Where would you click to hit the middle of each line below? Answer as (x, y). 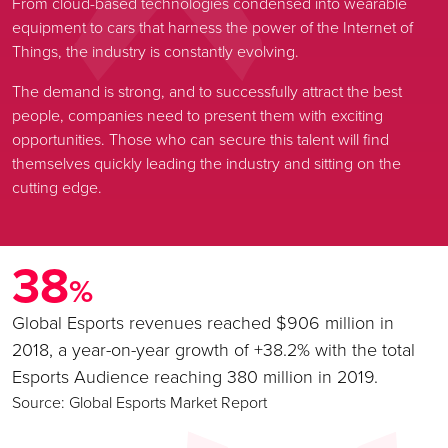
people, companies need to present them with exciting (197, 115)
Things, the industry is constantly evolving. (155, 51)
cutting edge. (57, 187)
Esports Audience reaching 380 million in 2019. (195, 377)
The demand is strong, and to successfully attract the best (207, 91)
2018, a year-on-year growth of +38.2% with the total (213, 350)
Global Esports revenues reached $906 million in (203, 323)
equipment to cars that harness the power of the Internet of (212, 27)
